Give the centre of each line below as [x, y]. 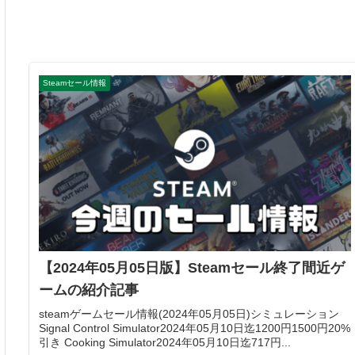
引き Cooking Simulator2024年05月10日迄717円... [165, 342]
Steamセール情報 [75, 83]
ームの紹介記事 [89, 290]
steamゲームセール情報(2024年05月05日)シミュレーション [189, 314]
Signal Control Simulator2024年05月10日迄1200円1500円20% [195, 328]
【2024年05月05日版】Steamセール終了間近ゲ [192, 267]
